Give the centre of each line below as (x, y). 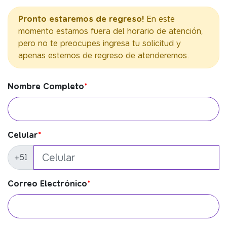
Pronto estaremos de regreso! (81, 19)
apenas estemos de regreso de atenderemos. (104, 55)
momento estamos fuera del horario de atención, (111, 31)
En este (160, 19)
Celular (23, 135)
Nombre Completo (46, 86)
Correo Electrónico (47, 184)
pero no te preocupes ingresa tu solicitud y (100, 43)
